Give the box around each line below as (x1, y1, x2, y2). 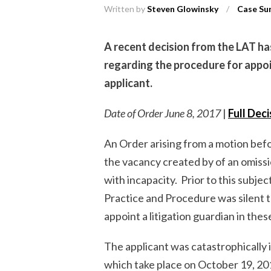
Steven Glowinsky (147, 4, 218, 14)
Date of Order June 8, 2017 (104, 106, 221, 120)
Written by (104, 4, 147, 14)
